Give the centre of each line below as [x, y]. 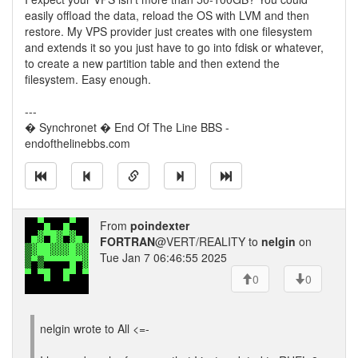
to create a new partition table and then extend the [152, 63]
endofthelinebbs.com [78, 143]
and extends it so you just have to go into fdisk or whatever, [174, 47]
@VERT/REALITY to [208, 241]
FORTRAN [127, 241]
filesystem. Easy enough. [88, 79]
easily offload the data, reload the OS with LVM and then [167, 15]
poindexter [160, 225]
